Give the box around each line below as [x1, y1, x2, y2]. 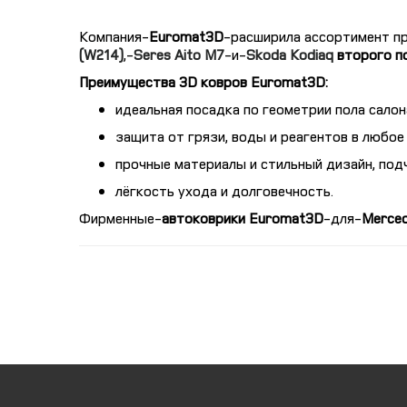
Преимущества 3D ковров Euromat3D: [79, 72, 328, 92]
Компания [79, 26, 149, 46]
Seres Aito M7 [134, 45, 224, 65]
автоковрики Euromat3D [162, 208, 323, 228]
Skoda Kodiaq [246, 45, 333, 65]
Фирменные [79, 208, 162, 228]
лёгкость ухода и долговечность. [115, 181, 333, 201]
